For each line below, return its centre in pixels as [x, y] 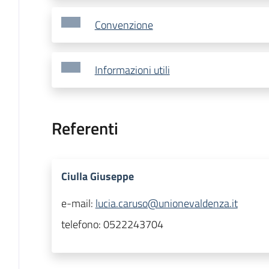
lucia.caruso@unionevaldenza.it [166, 204]
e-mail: [78, 204]
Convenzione [124, 25]
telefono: [82, 225]
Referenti [85, 128]
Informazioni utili [132, 70]
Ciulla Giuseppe [97, 177]
